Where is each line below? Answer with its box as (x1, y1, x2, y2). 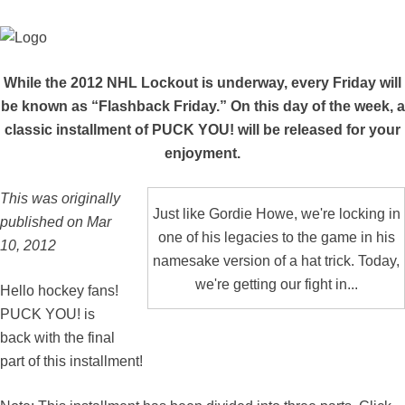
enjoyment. (165, 145, 240, 161)
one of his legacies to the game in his (157, 230, 395, 246)
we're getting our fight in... (194, 277, 358, 293)
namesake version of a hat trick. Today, (153, 253, 400, 269)
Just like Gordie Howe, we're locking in (152, 206, 400, 222)
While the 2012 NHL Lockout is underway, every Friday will (4, 74, 401, 90)
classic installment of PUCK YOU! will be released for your (5, 121, 400, 137)
